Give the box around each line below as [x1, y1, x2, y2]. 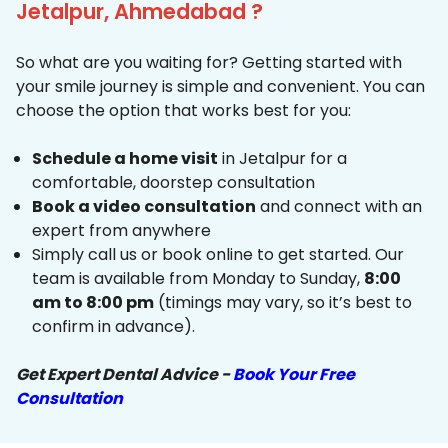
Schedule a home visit [32, 147, 218, 171]
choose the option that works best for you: [16, 99, 351, 123]
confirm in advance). [32, 315, 195, 339]
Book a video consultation [32, 195, 256, 219]
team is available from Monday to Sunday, [32, 267, 364, 291]
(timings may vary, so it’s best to [154, 291, 412, 315]
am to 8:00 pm [32, 291, 154, 315]
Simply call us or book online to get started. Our [32, 243, 404, 267]
